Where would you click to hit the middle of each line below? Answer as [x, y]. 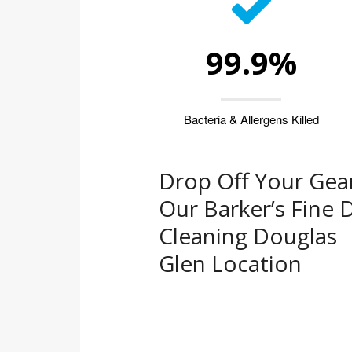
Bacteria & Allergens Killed [251, 119]
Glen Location [230, 264]
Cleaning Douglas [248, 236]
